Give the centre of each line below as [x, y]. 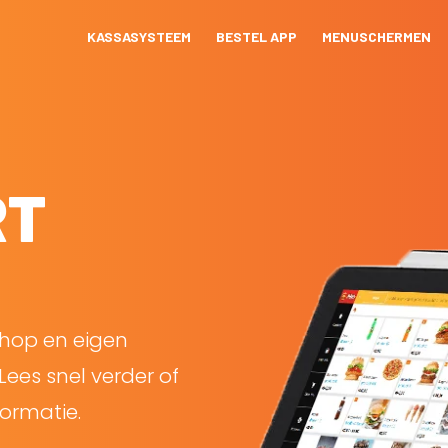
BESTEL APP [256, 37]
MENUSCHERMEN [376, 37]
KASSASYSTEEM [138, 37]
